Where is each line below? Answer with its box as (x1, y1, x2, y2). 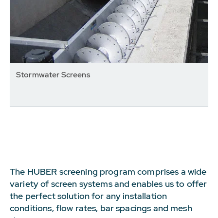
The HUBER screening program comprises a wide (10, 166, 207, 177)
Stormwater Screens (16, 70, 90, 80)
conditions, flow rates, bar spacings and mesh (10, 202, 192, 214)
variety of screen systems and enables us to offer (10, 178, 207, 189)
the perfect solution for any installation (10, 190, 167, 201)
